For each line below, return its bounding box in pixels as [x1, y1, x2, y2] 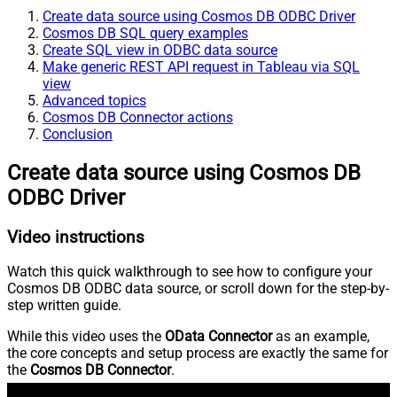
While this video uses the [7, 328, 165, 346]
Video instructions [7, 227, 144, 247]
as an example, [272, 328, 370, 346]
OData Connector [165, 328, 272, 346]
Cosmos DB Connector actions [43, 108, 233, 126]
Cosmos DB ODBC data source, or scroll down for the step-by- [7, 280, 389, 298]
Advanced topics [43, 91, 146, 109]
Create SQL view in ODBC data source [43, 41, 277, 58]
